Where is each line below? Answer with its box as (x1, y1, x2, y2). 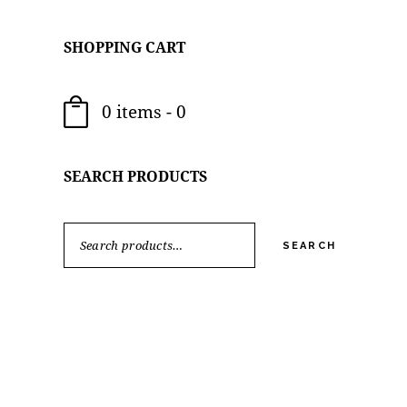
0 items (102, 100, 163, 124)
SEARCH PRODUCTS (64, 166, 207, 186)
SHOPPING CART (64, 37, 185, 57)
